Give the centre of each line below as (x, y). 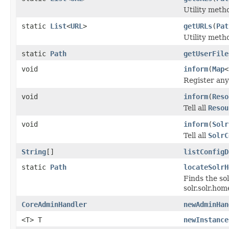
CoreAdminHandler (54, 204)
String (34, 152)
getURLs (198, 26)
